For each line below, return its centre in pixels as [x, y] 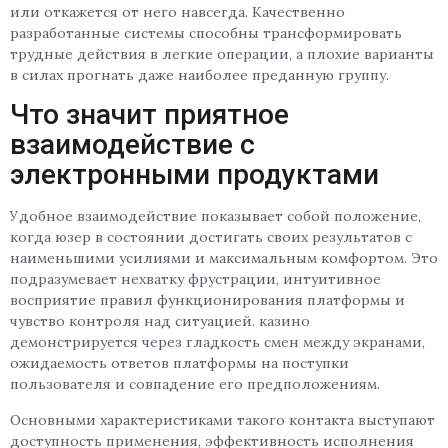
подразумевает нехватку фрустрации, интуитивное [195, 279]
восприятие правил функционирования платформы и [207, 300]
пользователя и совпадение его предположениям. [195, 384]
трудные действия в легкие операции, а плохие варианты [222, 54]
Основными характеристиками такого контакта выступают [222, 419]
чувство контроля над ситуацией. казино [160, 321]
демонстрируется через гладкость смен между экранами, [217, 342]
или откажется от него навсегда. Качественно [177, 12]
